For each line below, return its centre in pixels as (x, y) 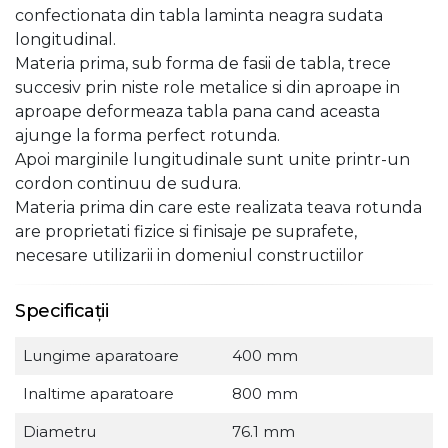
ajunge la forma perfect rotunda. (147, 135)
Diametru (59, 431)
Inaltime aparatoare (98, 393)
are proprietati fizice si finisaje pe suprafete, (186, 231)
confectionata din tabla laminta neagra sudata (199, 15)
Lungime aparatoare (101, 355)
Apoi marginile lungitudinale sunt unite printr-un (212, 159)
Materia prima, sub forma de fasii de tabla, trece (203, 63)
